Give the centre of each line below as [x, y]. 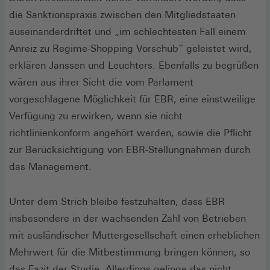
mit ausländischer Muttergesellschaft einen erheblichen [134, 235]
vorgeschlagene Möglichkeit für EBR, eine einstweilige [132, 99]
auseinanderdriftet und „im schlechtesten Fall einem [127, 31]
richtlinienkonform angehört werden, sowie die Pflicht [130, 133]
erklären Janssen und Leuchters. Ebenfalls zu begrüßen [134, 65]
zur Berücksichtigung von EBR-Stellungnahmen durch [130, 149]
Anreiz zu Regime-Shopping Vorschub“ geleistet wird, [130, 48]
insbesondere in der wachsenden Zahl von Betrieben [127, 218]
